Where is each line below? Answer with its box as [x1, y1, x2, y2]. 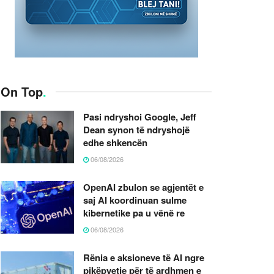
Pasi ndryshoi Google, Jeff [83, 109, 196, 124]
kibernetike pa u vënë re [83, 206, 185, 220]
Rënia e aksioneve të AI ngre [83, 250, 204, 264]
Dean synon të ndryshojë [83, 122, 190, 136]
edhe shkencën [83, 135, 147, 149]
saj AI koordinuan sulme [83, 193, 187, 207]
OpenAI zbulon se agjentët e [83, 180, 204, 194]
